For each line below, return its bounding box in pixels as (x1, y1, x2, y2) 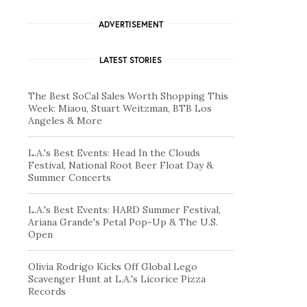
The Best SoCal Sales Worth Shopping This (28, 89, 228, 102)
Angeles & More (28, 114, 102, 127)
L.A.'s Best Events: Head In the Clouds (28, 146, 200, 159)
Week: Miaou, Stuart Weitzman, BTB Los (28, 101, 212, 114)
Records (28, 284, 66, 297)
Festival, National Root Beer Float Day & (28, 158, 213, 171)
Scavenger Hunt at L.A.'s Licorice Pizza (28, 272, 206, 285)
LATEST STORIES (99, 54, 162, 65)
